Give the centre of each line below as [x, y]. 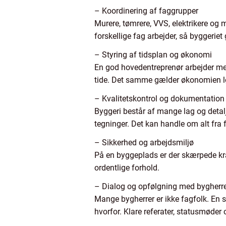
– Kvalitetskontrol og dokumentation [159, 99]
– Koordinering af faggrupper [146, 11]
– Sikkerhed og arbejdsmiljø [144, 143]
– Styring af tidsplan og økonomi [153, 55]
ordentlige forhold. [127, 168]
